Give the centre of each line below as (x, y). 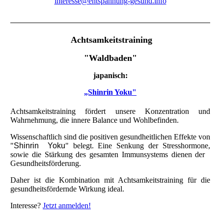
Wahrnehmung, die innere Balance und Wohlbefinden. (95, 120)
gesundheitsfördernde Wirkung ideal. (67, 189)
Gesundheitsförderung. (46, 164)
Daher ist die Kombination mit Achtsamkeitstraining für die (110, 180)
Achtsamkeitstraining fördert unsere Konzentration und (110, 111)
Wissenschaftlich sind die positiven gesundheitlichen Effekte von (110, 137)
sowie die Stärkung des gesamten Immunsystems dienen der (110, 155)
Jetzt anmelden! (67, 206)
